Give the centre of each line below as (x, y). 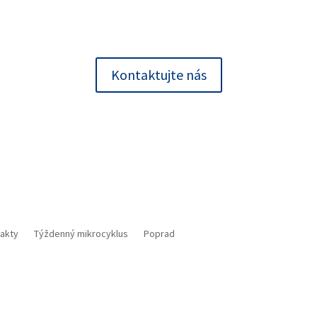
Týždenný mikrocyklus (81, 233)
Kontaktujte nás (158, 74)
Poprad (160, 233)
